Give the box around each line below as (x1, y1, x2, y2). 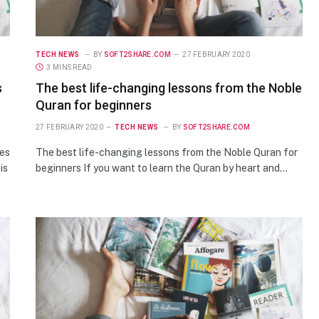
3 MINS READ (46, 63, 93, 71)
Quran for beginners (36, 97, 152, 113)
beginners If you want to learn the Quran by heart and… (36, 162, 288, 174)
